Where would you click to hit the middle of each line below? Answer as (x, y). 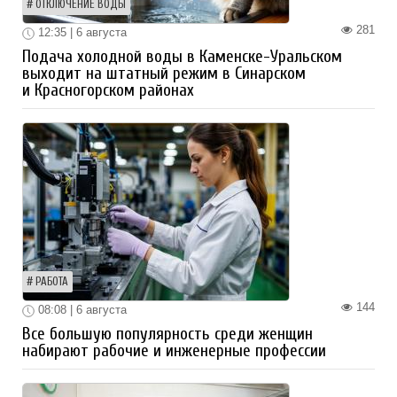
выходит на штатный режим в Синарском (164, 74)
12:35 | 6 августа (81, 33)
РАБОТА (52, 282)
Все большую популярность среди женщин (167, 334)
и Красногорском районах (108, 91)
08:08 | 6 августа (81, 310)
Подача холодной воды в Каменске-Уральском (182, 57)
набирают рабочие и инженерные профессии (174, 350)
